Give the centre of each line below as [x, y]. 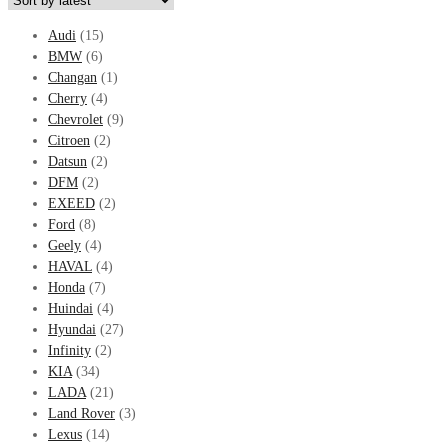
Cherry [67, 98]
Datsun [67, 161]
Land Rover [81, 413]
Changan [72, 77]
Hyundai [72, 329]
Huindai [70, 308]
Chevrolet [75, 119]
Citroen [69, 140]
